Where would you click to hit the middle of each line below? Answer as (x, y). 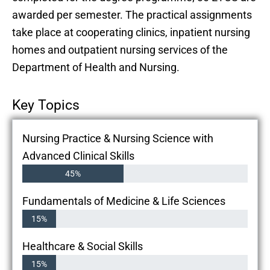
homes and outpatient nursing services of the (120, 49)
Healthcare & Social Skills (83, 246)
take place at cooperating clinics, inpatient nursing (131, 32)
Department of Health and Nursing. (96, 67)
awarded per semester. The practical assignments (132, 14)
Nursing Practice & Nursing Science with (118, 138)
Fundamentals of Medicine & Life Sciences (124, 201)
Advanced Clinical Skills (78, 155)
